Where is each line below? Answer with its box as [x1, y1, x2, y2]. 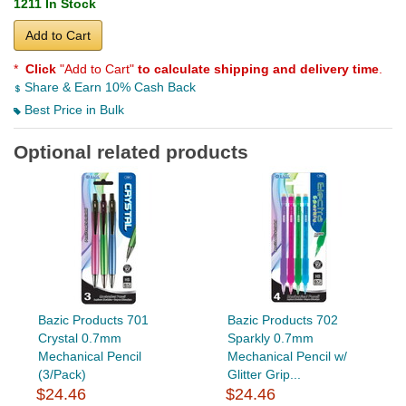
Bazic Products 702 [227, 312, 338, 327]
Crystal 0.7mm [37, 330, 121, 345]
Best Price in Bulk [21, 101, 124, 117]
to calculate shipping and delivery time [138, 61, 379, 76]
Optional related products [14, 140, 248, 162]
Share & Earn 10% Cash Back [21, 79, 196, 94]
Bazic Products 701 [37, 312, 149, 327]
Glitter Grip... [227, 366, 301, 382]
